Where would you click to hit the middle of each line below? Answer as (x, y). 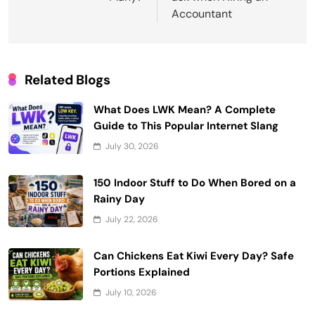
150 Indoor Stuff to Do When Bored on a (195, 182)
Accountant (202, 13)
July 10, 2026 (131, 292)
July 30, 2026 (132, 146)
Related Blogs (67, 79)
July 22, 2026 (132, 219)
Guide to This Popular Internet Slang (186, 126)
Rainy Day (119, 199)
